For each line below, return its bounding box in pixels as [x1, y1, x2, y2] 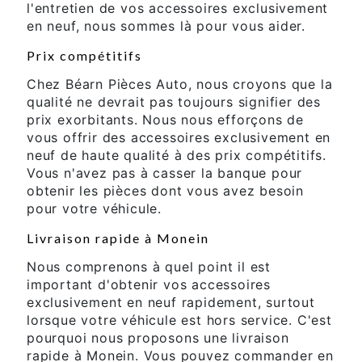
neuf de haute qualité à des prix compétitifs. [27, 146, 326, 163]
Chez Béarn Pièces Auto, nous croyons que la [27, 75, 333, 92]
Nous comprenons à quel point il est [27, 258, 271, 275]
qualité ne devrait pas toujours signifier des [27, 93, 321, 110]
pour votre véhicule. [27, 200, 162, 217]
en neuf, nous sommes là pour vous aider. [27, 17, 305, 34]
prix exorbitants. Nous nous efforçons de [27, 111, 304, 128]
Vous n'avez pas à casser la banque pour [27, 164, 303, 181]
